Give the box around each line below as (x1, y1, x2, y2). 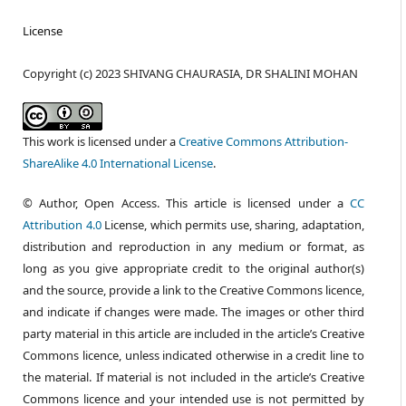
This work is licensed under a (22, 132, 179, 150)
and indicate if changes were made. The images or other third (22, 304, 365, 320)
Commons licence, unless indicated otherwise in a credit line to (22, 347, 365, 363)
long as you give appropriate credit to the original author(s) (22, 260, 365, 276)
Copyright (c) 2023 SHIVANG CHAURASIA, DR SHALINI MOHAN (22, 64, 358, 82)
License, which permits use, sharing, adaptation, (101, 217, 365, 233)
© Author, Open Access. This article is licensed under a (22, 195, 351, 211)
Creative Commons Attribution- (178, 132, 348, 150)
